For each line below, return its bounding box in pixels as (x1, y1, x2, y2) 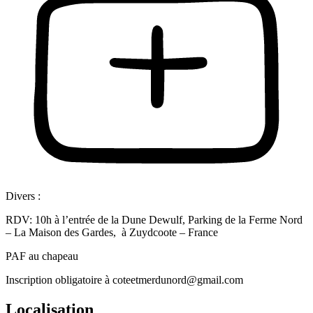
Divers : (6, 190, 41, 203)
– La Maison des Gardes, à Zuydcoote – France (6, 226, 218, 239)
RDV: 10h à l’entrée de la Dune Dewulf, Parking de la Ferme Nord (6, 214, 303, 226)
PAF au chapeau (6, 250, 78, 263)
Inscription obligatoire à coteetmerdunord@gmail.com (6, 274, 243, 286)
